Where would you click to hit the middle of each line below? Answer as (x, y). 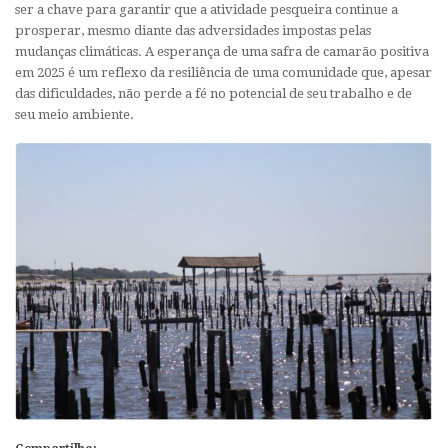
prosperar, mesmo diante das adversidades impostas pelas (193, 30)
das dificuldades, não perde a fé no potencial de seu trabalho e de (213, 93)
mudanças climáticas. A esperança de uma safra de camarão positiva (222, 51)
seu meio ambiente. (74, 114)
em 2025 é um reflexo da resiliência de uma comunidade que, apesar (223, 72)
